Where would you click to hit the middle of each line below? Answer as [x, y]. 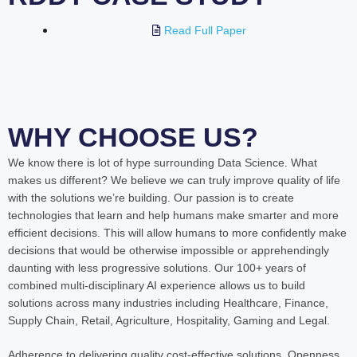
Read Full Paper [205, 31]
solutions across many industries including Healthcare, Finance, [168, 302]
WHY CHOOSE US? [133, 137]
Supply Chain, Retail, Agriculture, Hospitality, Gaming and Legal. [169, 320]
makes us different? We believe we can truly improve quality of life [174, 180]
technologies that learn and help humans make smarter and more [173, 215]
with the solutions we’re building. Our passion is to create [151, 197]
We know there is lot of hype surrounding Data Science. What [163, 162]
